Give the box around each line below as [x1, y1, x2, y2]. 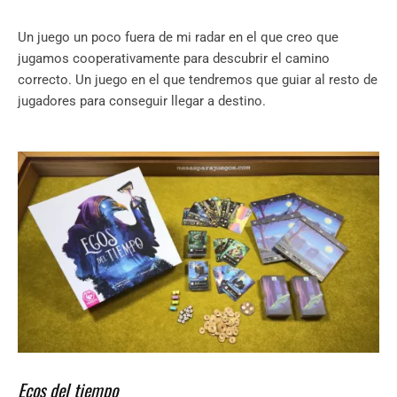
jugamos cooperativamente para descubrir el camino [18, 51, 330, 67]
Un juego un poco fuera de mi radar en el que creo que [18, 29, 339, 46]
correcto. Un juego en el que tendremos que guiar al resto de [18, 72, 378, 89]
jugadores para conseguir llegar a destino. [18, 93, 269, 110]
